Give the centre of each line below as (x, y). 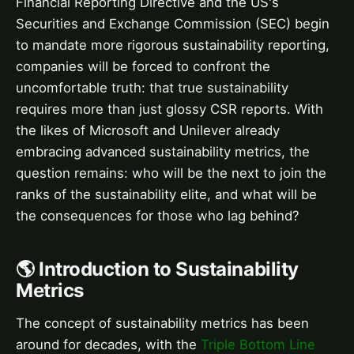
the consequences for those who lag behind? (158, 215)
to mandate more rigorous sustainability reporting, (173, 45)
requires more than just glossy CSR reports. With (169, 109)
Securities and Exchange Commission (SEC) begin (173, 23)
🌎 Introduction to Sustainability (157, 269)
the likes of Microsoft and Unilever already (148, 130)
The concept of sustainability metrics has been (162, 323)
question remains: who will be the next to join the (171, 173)
